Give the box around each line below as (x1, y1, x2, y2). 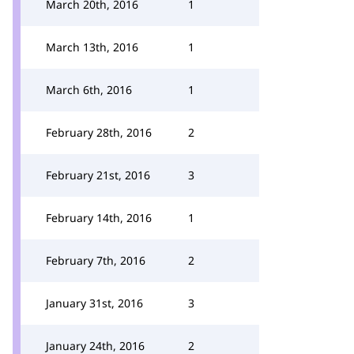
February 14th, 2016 (46, 210, 152, 225)
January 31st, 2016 (46, 296, 143, 311)
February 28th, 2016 (46, 125, 152, 140)
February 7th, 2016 (46, 253, 145, 268)
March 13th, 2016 (46, 40, 138, 55)
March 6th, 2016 (46, 82, 132, 97)
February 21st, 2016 (46, 168, 150, 183)
